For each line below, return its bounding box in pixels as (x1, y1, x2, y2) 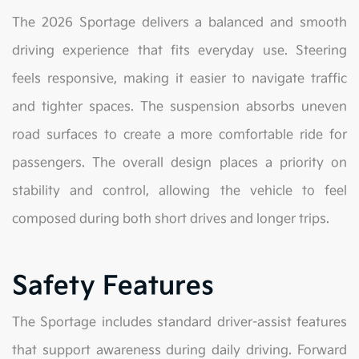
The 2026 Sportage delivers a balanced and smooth (12, 15, 347, 31)
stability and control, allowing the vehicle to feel (12, 184, 347, 200)
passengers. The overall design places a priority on (12, 155, 347, 171)
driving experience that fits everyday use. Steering (12, 43, 347, 59)
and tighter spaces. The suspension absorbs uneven (12, 99, 347, 115)
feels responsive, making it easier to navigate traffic (12, 71, 347, 87)
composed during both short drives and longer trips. (12, 212, 329, 228)
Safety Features (12, 271, 214, 303)
